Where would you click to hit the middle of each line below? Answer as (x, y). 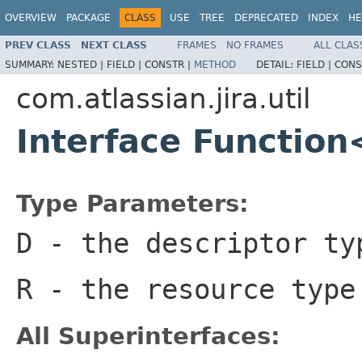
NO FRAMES (255, 45)
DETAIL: (276, 64)
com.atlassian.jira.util (163, 98)
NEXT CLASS (114, 45)
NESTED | (82, 64)
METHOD (215, 64)
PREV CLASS (38, 45)
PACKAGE (88, 18)
